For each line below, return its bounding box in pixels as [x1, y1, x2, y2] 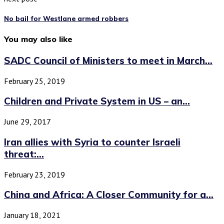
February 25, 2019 [4, 75, 65, 86]
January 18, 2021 [4, 209, 60, 220]
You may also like [4, 33, 72, 44]
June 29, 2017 [4, 116, 51, 127]
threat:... [4, 147, 44, 160]
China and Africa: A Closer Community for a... [4, 188, 213, 201]
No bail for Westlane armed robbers [4, 14, 128, 23]
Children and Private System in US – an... [4, 95, 190, 107]
